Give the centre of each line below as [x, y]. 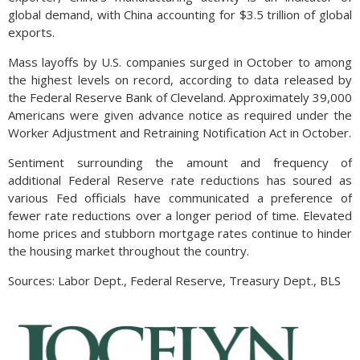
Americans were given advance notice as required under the [180, 115]
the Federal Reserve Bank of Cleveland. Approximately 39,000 [180, 97]
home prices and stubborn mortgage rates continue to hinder [180, 233]
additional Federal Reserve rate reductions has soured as [180, 180]
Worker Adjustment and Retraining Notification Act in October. [180, 133]
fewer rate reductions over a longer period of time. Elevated [180, 215]
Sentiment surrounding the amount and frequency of [180, 162]
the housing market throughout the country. [129, 251]
